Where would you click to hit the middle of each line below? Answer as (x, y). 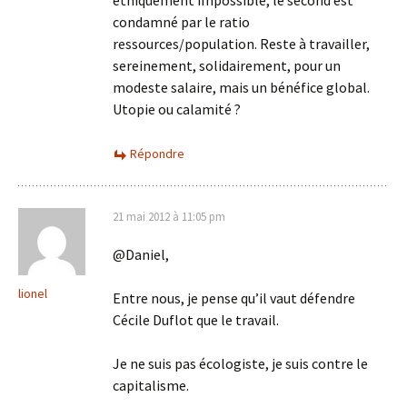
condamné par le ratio (181, 22)
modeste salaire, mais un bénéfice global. (241, 87)
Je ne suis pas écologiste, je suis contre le (240, 363)
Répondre (157, 154)
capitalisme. (151, 385)
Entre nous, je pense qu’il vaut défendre (234, 298)
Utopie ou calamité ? (177, 109)
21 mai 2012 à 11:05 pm (169, 217)
